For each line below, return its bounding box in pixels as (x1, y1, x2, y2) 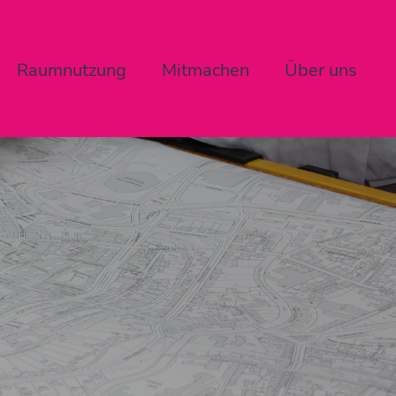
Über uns (285, 58, 357, 82)
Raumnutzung (17, 58, 126, 82)
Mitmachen (162, 58, 249, 82)
